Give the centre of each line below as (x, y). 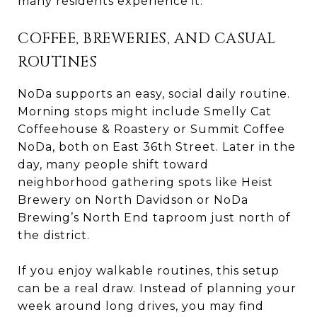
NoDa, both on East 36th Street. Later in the (157, 146)
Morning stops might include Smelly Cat (145, 111)
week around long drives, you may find (141, 306)
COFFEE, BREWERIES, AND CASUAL (147, 39)
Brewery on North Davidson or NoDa (133, 200)
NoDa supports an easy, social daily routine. (154, 93)
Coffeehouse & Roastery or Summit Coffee (151, 129)
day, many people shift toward (113, 164)
